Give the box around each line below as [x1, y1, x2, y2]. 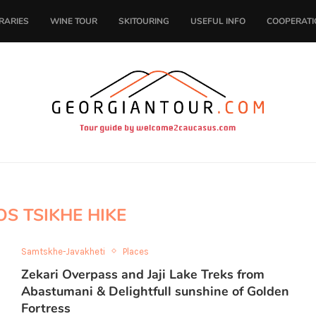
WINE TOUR [50, 16, 97, 27]
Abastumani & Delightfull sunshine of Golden [20, 282, 289, 300]
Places [122, 245, 149, 257]
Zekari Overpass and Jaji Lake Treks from [20, 265, 265, 283]
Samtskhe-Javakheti [20, 245, 105, 257]
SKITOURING [119, 16, 169, 27]
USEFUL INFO [190, 16, 245, 27]
